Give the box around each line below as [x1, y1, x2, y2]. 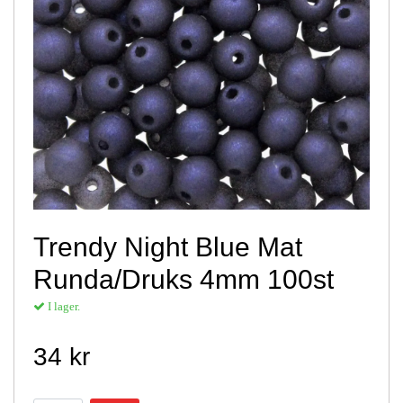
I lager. [45, 299, 80, 313]
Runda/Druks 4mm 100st [33, 264, 334, 294]
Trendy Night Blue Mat [33, 231, 302, 262]
